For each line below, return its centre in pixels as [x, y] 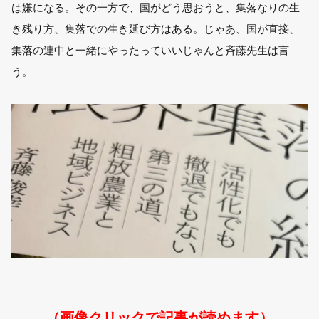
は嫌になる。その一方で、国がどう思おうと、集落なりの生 [156, 8]
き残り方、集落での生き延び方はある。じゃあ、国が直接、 [156, 29]
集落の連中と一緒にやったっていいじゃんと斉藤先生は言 [151, 51]
